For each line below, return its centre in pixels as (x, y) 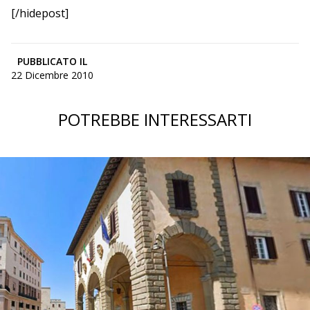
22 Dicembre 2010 (52, 75)
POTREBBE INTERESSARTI (155, 120)
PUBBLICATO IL (52, 62)
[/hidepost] (40, 13)
